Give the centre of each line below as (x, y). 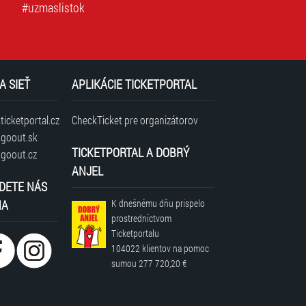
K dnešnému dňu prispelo (158, 204)
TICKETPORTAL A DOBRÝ (131, 153)
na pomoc (190, 249)
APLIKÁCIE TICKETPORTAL (135, 84)
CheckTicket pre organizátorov (135, 120)
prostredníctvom (142, 219)
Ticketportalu (136, 234)
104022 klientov (141, 249)
